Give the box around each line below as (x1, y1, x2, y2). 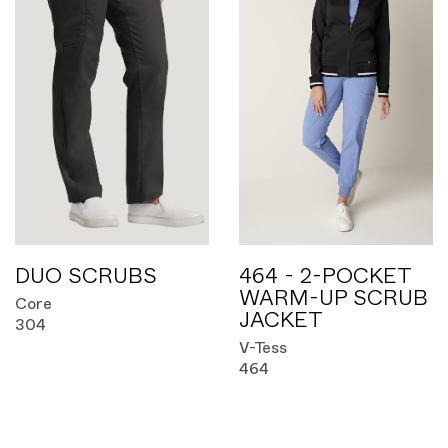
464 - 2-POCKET (239, 265, 410, 287)
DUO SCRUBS (15, 265, 157, 287)
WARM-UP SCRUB (239, 287, 428, 309)
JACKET (239, 309, 323, 331)
